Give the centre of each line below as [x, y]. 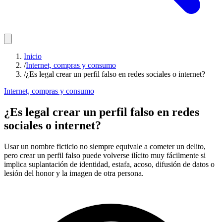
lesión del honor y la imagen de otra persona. [74, 173]
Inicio [33, 56]
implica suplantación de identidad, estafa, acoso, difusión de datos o [109, 164]
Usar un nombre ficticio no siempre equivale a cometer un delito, [105, 146]
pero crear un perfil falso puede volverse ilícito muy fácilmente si [105, 155]
